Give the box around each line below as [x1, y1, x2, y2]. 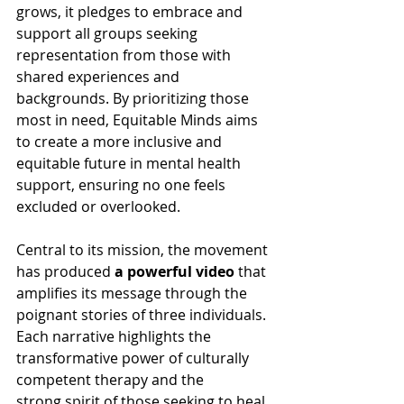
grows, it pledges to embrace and [16, 2, 246, 22]
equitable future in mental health [16, 153, 244, 173]
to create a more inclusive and [16, 132, 225, 151]
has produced [16, 262, 115, 281]
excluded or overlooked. [16, 197, 184, 216]
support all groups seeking [16, 23, 201, 43]
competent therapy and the [16, 370, 207, 390]
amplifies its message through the [16, 283, 251, 303]
